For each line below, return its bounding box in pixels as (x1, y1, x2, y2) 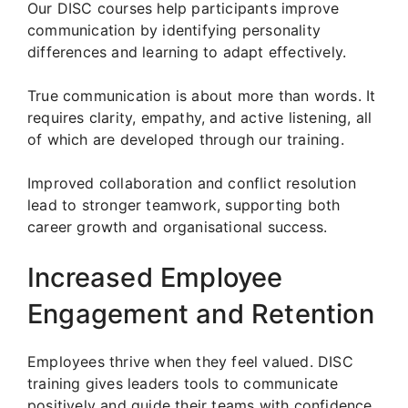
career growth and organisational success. (27, 217, 328, 236)
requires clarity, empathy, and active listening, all (27, 107, 372, 127)
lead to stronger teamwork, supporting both (27, 195, 341, 214)
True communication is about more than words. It (27, 86, 376, 105)
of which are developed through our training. (27, 129, 344, 148)
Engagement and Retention (27, 297, 374, 330)
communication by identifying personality (27, 20, 321, 39)
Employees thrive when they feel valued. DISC (27, 352, 353, 371)
